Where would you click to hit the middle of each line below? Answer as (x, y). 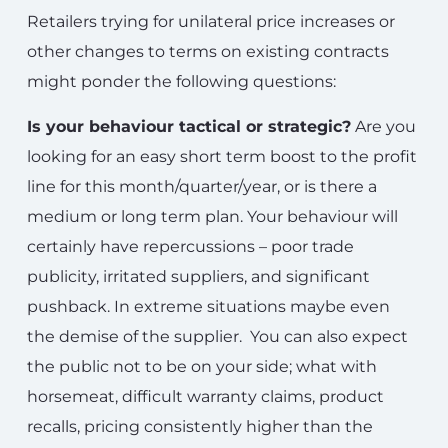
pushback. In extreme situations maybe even (208, 306)
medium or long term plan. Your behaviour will (212, 216)
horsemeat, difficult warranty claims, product (205, 396)
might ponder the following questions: (181, 81)
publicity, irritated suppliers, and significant (198, 276)
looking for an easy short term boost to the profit (222, 156)
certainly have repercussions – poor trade (190, 246)
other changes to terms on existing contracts (208, 51)
